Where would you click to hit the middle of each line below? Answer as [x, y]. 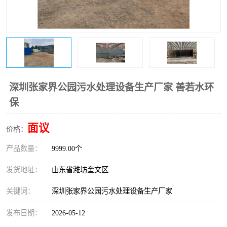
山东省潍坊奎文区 [82, 170]
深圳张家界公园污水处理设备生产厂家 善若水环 [111, 87]
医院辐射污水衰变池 [52, 10]
